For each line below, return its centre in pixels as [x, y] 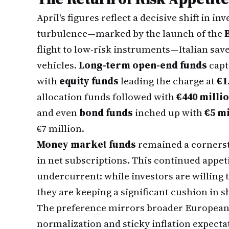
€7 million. [61, 128]
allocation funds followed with [107, 97]
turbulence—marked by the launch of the [131, 33]
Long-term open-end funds [143, 65]
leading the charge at [168, 81]
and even [58, 112]
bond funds [106, 112]
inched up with [169, 112]
